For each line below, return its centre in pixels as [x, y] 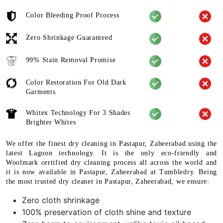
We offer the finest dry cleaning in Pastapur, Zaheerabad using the [111, 144]
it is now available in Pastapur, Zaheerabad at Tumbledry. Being [111, 172]
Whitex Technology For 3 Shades [78, 113]
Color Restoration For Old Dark [76, 83]
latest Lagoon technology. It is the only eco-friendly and [111, 153]
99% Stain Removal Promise [71, 60]
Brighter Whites [51, 122]
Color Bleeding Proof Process [72, 15]
